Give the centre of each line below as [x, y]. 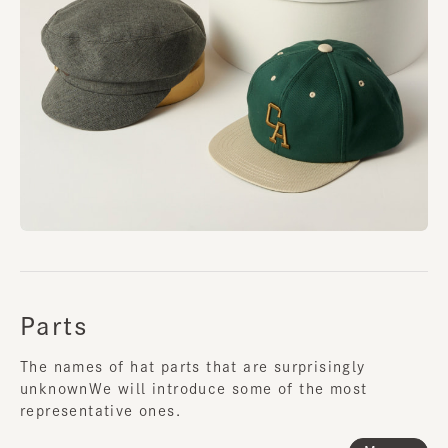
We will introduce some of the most [228, 388]
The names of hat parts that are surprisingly [193, 366]
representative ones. [100, 410]
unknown [54, 388]
